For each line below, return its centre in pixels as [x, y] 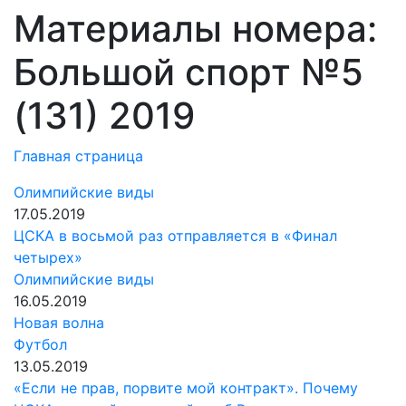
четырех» [48, 257]
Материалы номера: [195, 29]
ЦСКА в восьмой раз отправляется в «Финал [175, 236]
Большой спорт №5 [188, 72]
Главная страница [78, 156]
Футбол [40, 344]
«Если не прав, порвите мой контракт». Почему [186, 388]
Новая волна [59, 323]
